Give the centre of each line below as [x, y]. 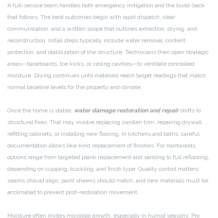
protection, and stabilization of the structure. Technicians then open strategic [108, 52]
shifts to [190, 111]
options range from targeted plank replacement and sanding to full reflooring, [108, 157]
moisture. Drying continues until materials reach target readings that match [107, 76]
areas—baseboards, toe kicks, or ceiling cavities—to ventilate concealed [101, 64]
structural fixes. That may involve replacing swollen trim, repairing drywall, [105, 122]
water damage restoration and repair [126, 111]
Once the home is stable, [41, 111]
